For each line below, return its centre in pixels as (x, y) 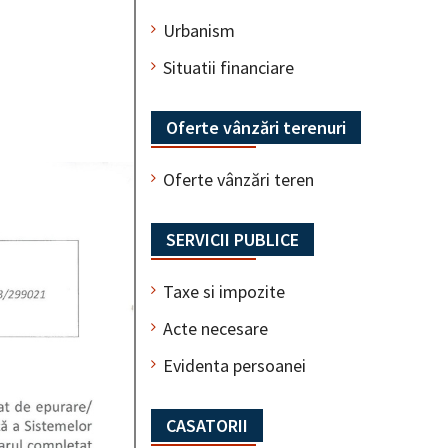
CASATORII (207, 425)
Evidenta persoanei (234, 365)
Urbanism (199, 30)
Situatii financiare (228, 67)
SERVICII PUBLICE (232, 239)
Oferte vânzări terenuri (256, 127)
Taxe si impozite (224, 291)
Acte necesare (215, 328)
